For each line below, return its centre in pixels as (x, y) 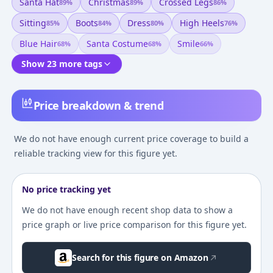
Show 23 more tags (62, 64)
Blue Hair (38, 44)
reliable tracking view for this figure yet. (95, 154)
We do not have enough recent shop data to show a (127, 210)
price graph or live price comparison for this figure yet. (134, 225)
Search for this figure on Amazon (140, 258)
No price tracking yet (66, 190)
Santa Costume (117, 44)
